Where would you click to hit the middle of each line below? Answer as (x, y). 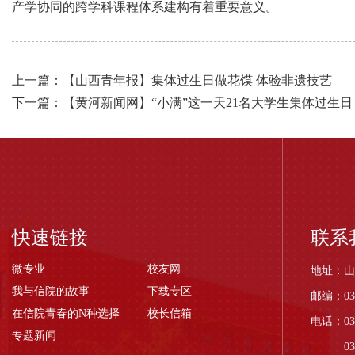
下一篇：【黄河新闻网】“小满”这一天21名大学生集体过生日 (182, 103)
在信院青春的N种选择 (66, 313)
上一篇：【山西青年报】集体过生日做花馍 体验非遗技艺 (172, 80)
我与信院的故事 (51, 291)
